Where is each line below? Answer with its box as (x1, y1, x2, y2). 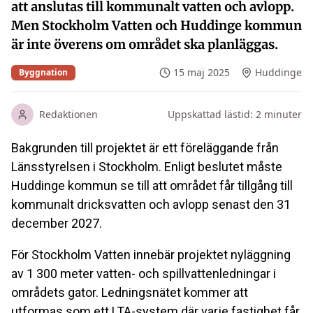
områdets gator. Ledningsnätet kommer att (11, 285, 248, 300)
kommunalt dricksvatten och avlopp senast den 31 (11, 197, 291, 212)
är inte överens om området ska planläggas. (11, 36, 278, 52)
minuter (261, 108, 302, 121)
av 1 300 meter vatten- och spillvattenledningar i (11, 266, 276, 281)
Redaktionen (39, 108, 98, 121)
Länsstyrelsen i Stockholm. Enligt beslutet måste (11, 159, 282, 174)
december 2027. (11, 216, 102, 231)
